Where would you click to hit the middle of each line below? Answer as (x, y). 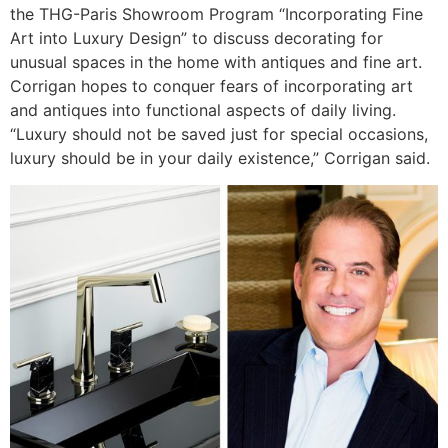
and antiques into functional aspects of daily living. (203, 110)
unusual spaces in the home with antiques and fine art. (216, 62)
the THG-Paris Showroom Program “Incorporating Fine (216, 14)
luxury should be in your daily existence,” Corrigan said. (220, 158)
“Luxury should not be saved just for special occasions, (219, 134)
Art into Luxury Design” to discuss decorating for (196, 38)
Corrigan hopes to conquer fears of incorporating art (211, 86)
